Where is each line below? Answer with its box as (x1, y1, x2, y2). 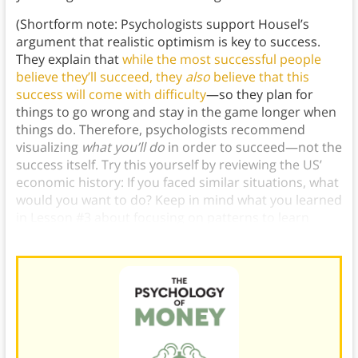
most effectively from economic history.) (15, 226, 284, 245)
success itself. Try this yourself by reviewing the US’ (15, 156, 322, 174)
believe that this (213, 68, 309, 86)
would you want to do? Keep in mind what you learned (15, 191, 342, 209)
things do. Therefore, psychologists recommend (15, 121, 305, 139)
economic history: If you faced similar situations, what (15, 173, 339, 192)
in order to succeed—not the (167, 138, 342, 157)
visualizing (15, 138, 82, 157)
